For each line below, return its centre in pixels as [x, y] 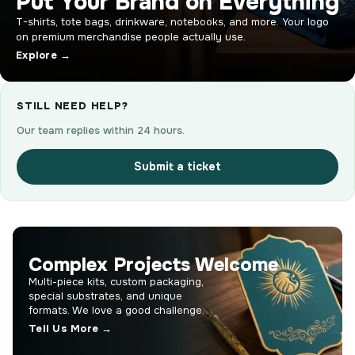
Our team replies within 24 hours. [101, 130]
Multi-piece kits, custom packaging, [116, 282]
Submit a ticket [177, 166]
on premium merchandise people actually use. [131, 36]
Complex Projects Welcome [153, 265]
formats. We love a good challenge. [116, 311]
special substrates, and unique [105, 296]
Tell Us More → [71, 329]
